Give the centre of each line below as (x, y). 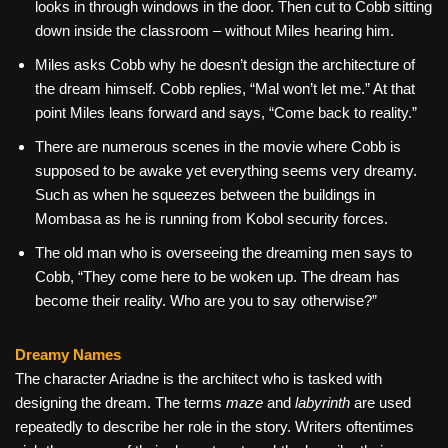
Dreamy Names (68, 355)
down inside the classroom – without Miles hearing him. (214, 31)
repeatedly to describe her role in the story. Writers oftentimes (214, 427)
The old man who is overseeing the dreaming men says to (223, 253)
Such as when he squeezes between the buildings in (205, 195)
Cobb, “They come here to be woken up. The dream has (217, 277)
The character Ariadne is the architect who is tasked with (198, 379)
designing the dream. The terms (120, 403)
